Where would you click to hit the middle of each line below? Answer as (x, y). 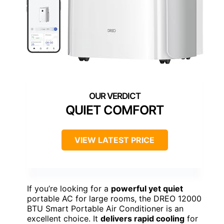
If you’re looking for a (69, 189)
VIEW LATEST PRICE (114, 140)
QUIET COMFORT (114, 110)
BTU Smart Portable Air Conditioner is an (105, 209)
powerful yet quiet (147, 189)
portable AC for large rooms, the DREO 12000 (114, 199)
